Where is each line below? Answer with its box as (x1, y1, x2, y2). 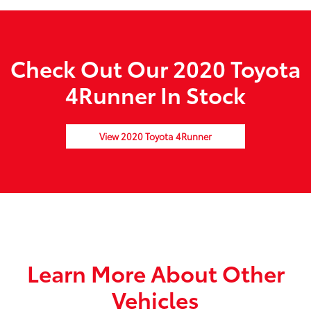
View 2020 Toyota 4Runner (99, 130, 212, 143)
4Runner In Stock (65, 78, 246, 110)
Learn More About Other (26, 257, 285, 289)
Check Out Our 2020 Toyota (10, 52, 301, 84)
